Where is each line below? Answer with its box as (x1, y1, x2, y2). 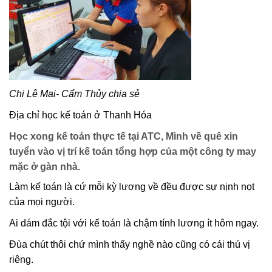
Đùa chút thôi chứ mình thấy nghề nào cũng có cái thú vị (9, 239, 250, 250)
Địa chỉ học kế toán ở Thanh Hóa (9, 109, 152, 120)
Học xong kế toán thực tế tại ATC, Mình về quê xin (9, 131, 238, 141)
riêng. (9, 254, 33, 265)
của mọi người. (9, 196, 75, 207)
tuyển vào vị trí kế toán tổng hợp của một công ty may (9, 146, 256, 157)
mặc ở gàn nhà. (9, 161, 80, 172)
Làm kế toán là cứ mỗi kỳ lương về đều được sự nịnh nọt (9, 181, 254, 192)
